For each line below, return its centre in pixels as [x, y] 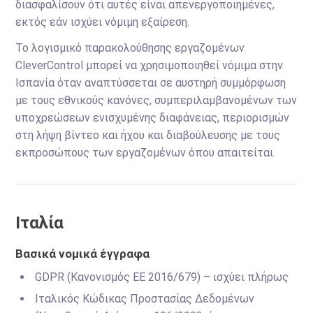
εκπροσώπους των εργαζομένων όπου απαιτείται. [146, 153]
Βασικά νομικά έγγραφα [83, 254]
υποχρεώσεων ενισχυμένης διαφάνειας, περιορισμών [153, 118]
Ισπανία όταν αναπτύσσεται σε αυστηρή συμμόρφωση [151, 83]
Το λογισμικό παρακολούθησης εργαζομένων [130, 48]
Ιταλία [40, 223]
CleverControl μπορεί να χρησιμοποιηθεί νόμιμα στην [150, 65]
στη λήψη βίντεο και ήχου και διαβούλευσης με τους [148, 135]
